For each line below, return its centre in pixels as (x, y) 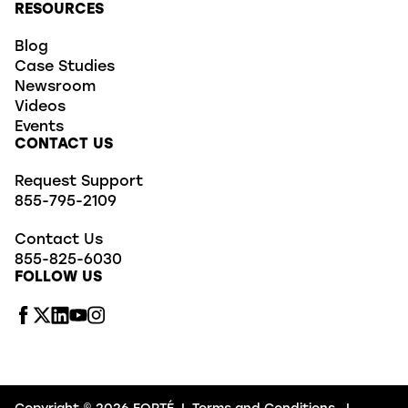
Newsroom (55, 87)
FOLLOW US (58, 278)
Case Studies (65, 67)
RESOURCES (59, 10)
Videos (40, 107)
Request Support (79, 183)
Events (39, 127)
